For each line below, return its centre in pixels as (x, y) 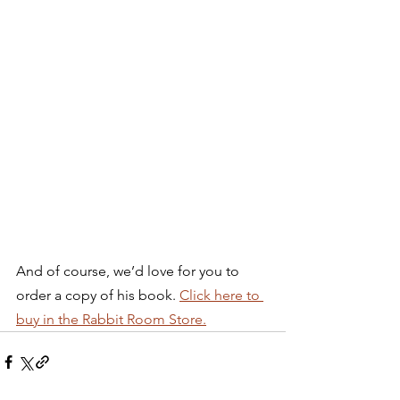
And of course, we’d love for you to (129, 271)
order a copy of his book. (98, 296)
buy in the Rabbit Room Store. (111, 320)
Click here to (221, 296)
